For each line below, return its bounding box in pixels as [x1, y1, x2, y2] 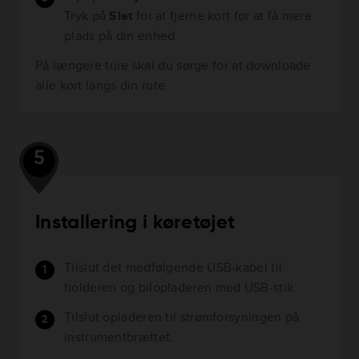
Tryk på [64, 6, 110, 25]
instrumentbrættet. [64, 328, 174, 346]
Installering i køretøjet [35, 213, 236, 232]
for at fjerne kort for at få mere [135, 6, 312, 25]
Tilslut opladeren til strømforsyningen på [64, 308, 300, 326]
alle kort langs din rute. [35, 76, 169, 95]
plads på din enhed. [64, 26, 179, 45]
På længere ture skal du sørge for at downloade [35, 56, 311, 75]
